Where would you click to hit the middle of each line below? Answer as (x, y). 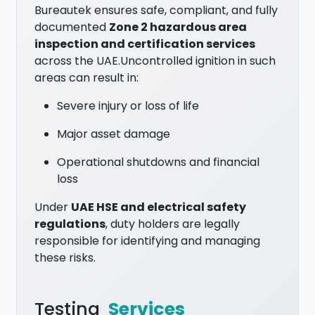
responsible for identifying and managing (148, 241)
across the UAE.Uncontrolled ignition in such (155, 61)
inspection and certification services (145, 44)
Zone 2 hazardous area (178, 27)
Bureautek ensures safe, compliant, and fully (156, 11)
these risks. (65, 258)
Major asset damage (114, 134)
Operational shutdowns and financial (159, 162)
